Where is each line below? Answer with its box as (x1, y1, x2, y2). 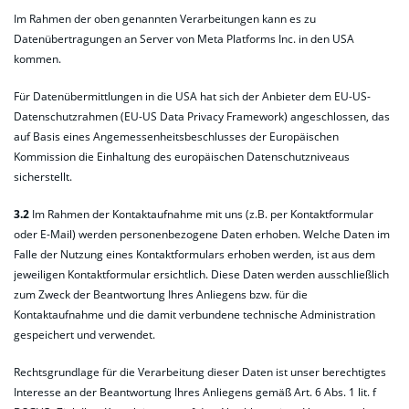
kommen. (14, 50, 61, 67)
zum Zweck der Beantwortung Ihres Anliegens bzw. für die (14, 286, 308, 302)
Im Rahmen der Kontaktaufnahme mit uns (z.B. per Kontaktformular (29, 205, 373, 222)
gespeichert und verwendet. (14, 326, 155, 342)
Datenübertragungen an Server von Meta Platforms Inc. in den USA (14, 30, 354, 47)
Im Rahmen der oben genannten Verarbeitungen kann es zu (14, 10, 316, 26)
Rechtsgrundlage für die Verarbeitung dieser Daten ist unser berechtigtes (14, 364, 386, 381)
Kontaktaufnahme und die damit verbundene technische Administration (14, 306, 375, 322)
